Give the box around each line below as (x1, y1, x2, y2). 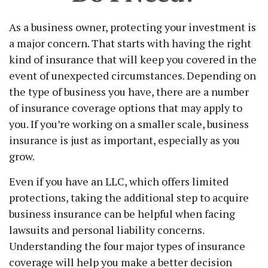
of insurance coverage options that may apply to (9, 100, 242, 115)
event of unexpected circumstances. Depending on (9, 68, 256, 83)
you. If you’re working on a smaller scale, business (9, 117, 249, 131)
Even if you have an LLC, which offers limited (9, 174, 229, 188)
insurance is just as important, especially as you (9, 133, 240, 147)
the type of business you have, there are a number (9, 84, 249, 99)
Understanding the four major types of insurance (9, 239, 245, 253)
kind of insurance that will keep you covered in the (9, 52, 257, 66)
